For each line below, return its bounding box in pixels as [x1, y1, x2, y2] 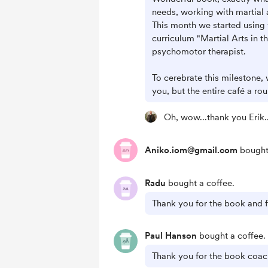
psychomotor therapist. [152, 46, 246, 57]
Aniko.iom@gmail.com [145, 145, 237, 156]
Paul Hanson [145, 230, 197, 241]
